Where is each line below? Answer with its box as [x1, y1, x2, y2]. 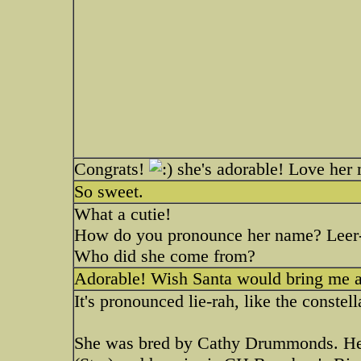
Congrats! [74, 159, 149, 179]
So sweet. [74, 181, 143, 201]
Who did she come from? [74, 246, 255, 266]
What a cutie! [74, 204, 171, 224]
